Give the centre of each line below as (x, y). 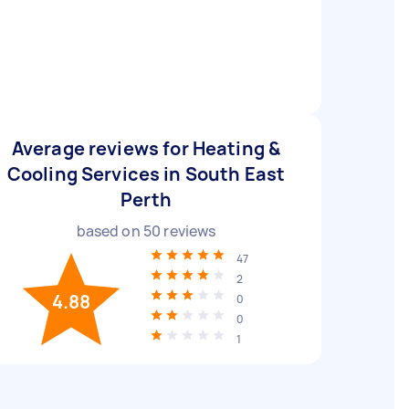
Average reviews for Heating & (146, 148)
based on (110, 231)
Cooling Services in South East (146, 174)
